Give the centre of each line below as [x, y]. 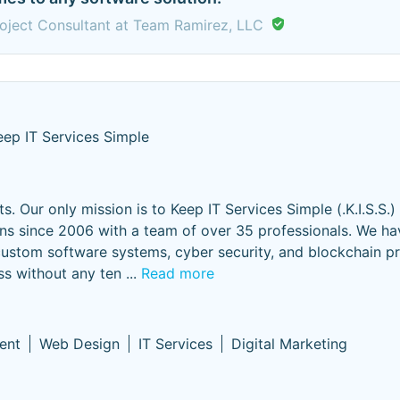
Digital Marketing [289, 344]
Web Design [79, 344]
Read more [178, 273]
